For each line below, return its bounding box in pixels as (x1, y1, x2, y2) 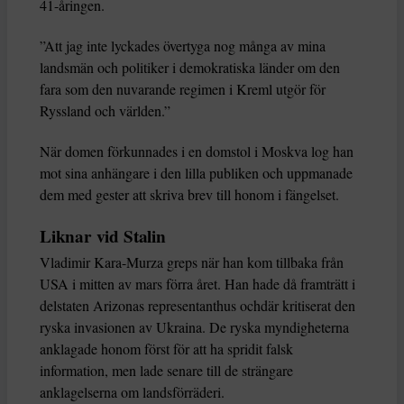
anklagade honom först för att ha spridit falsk (40, 339, 293, 359)
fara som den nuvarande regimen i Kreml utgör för (40, 79, 326, 99)
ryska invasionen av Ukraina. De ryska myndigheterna (40, 317, 349, 337)
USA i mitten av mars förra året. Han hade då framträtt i (40, 274, 355, 294)
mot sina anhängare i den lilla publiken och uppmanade (40, 163, 353, 183)
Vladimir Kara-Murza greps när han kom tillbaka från (40, 252, 344, 272)
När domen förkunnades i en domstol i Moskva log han (40, 142, 353, 161)
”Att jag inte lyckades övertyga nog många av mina (40, 36, 326, 56)
